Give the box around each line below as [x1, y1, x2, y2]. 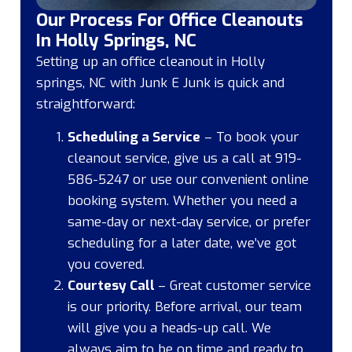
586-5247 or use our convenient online [67, 170, 309, 189]
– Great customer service [157, 276, 311, 295]
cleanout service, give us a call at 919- [67, 148, 302, 167]
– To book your [200, 127, 299, 146]
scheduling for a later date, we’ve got [67, 233, 296, 252]
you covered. [67, 255, 145, 273]
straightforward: [35, 95, 135, 114]
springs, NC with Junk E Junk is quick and [35, 74, 284, 93]
